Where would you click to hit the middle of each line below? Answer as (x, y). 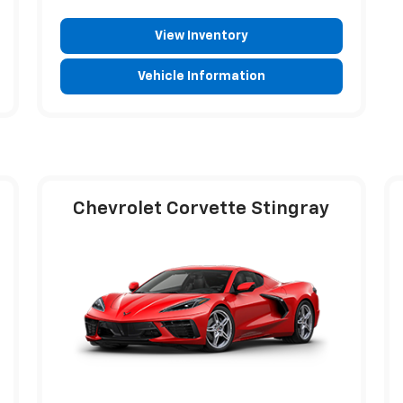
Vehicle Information (201, 76)
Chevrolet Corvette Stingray (201, 209)
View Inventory (201, 36)
